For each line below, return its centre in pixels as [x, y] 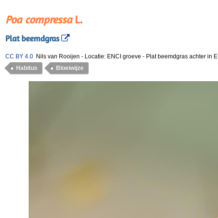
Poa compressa [39, 19]
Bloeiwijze [70, 68]
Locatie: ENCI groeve [114, 56]
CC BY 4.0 [19, 56]
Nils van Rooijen [56, 56]
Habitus [27, 68]
